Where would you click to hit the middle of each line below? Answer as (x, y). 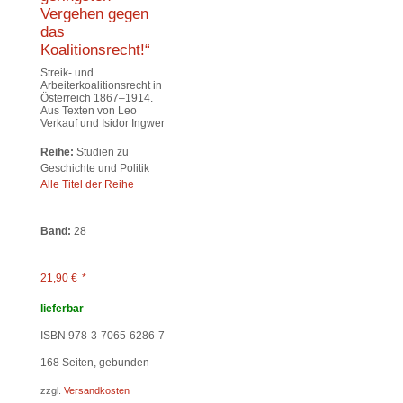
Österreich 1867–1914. (97, 98)
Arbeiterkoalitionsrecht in (101, 85)
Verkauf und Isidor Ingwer (103, 123)
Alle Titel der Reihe (87, 184)
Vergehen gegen (94, 14)
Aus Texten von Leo (89, 110)
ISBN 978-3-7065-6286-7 (103, 335)
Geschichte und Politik (95, 168)
